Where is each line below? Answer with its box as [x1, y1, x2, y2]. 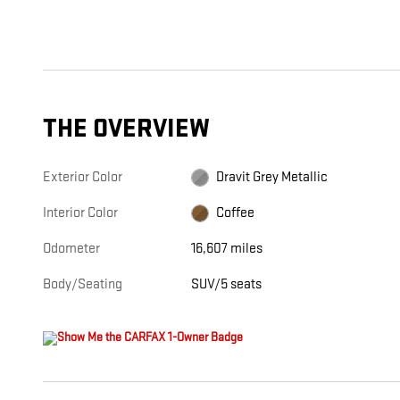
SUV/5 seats [191, 276, 262, 294]
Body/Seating [43, 276, 122, 294]
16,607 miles [191, 240, 263, 258]
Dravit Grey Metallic [216, 169, 329, 187]
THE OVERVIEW [43, 113, 210, 146]
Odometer [43, 240, 100, 258]
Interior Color [43, 204, 118, 222]
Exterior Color [43, 169, 122, 187]
